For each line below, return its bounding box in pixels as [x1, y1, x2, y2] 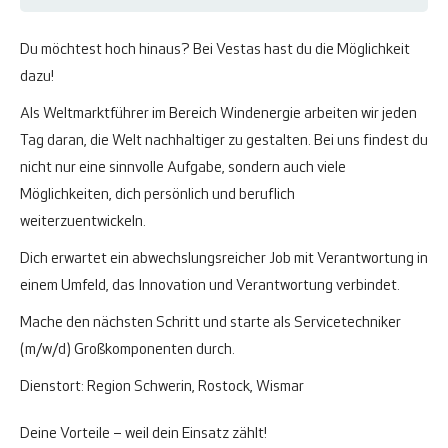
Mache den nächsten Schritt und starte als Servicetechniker [20, 315, 401, 331]
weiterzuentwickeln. [20, 214, 152, 230]
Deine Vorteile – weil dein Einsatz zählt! [20, 426, 267, 442]
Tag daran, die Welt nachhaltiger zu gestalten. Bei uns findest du [20, 133, 428, 149]
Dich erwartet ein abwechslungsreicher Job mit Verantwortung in [20, 251, 428, 267]
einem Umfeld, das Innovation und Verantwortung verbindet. [20, 278, 406, 294]
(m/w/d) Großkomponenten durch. [20, 342, 238, 358]
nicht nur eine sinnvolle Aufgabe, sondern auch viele [20, 160, 346, 176]
